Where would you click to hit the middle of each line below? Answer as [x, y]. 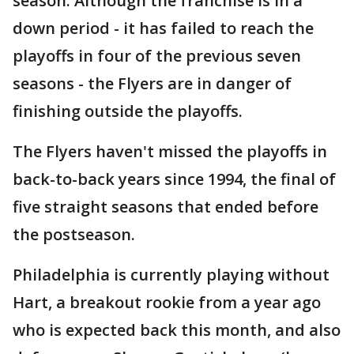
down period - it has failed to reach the [163, 28]
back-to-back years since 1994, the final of [174, 179]
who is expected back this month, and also [177, 330]
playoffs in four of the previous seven [157, 56]
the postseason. [74, 235]
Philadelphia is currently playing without [171, 275]
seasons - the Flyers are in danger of [152, 84]
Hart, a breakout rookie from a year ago [167, 303]
